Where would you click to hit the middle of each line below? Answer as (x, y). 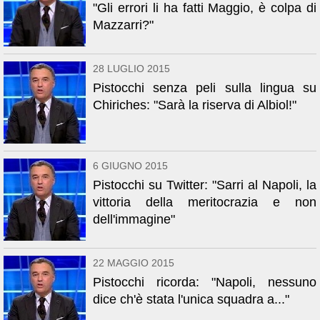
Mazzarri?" (123, 25)
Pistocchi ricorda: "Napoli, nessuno (205, 282)
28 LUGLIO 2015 (131, 69)
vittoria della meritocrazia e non (205, 202)
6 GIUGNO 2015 (130, 166)
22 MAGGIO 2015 (134, 263)
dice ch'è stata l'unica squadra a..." (191, 299)
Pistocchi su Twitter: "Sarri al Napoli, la (205, 185)
